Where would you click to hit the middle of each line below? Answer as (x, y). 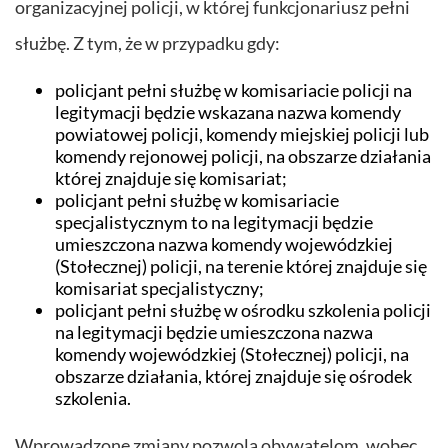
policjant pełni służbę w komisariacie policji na (233, 90)
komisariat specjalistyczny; (159, 288)
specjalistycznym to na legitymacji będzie (214, 222)
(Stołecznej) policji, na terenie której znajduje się (241, 266)
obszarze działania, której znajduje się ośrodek (233, 376)
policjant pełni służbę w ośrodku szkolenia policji (243, 310)
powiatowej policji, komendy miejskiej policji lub (242, 134)
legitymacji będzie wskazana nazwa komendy (228, 112)
